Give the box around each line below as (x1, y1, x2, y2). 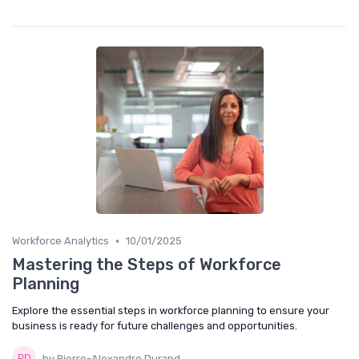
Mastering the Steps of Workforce (12, 255, 281, 275)
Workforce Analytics (12, 235, 109, 248)
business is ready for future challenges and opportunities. (12, 320, 297, 333)
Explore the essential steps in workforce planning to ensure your (12, 305, 329, 317)
